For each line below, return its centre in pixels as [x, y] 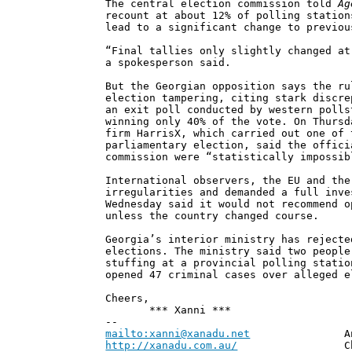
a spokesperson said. [169, 63]
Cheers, [128, 299]
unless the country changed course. [213, 216]
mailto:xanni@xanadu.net [178, 334]
